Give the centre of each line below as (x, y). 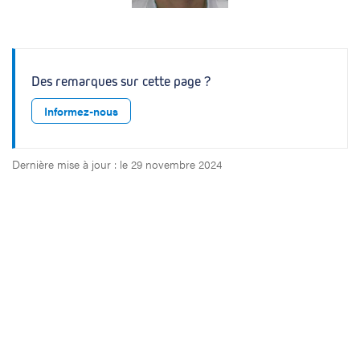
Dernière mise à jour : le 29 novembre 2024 (117, 164)
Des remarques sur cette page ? (121, 82)
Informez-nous (81, 111)
